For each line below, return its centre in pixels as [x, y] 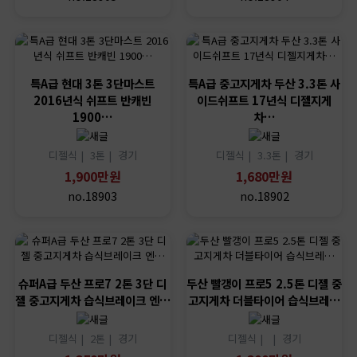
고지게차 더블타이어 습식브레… [265, 300]
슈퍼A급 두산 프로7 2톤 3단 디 [93, 284]
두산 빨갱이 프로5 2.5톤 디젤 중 [265, 284]
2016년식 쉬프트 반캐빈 [93, 100]
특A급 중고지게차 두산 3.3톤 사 [265, 84]
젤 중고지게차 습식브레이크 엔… [92, 300]
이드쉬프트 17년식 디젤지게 [265, 100]
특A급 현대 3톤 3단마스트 [93, 84]
